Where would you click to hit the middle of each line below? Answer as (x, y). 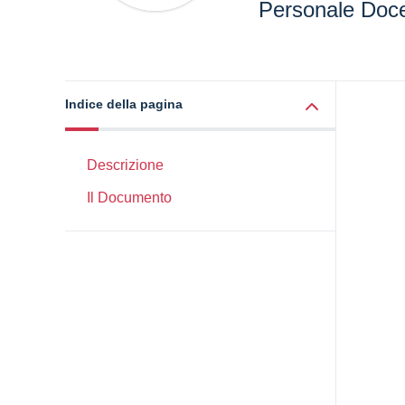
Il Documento (129, 198)
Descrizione (125, 165)
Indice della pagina (124, 104)
